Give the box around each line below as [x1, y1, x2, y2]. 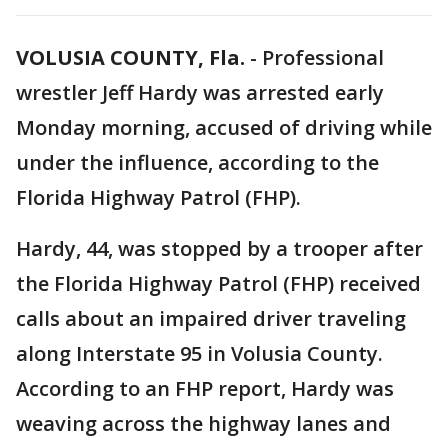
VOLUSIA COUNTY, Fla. [16, 44, 245, 71]
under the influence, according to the [16, 149, 379, 176]
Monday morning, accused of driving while [16, 114, 432, 141]
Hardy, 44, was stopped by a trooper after [16, 235, 423, 262]
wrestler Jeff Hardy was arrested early [16, 79, 384, 106]
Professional [262, 44, 384, 71]
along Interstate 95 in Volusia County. [16, 340, 383, 367]
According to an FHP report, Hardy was [16, 375, 394, 402]
